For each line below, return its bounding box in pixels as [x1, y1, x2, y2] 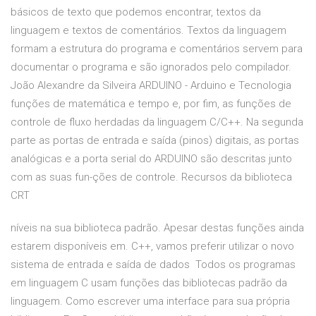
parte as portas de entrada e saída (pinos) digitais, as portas [11, 134, 299, 147]
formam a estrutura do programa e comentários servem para [11, 42, 303, 56]
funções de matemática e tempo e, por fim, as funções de [11, 97, 291, 111]
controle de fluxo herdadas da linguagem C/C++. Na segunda [11, 116, 303, 129]
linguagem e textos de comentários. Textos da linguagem [11, 24, 286, 37]
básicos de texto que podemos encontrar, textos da [11, 6, 261, 19]
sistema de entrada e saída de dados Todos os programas [11, 258, 296, 272]
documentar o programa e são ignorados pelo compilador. [11, 61, 291, 74]
